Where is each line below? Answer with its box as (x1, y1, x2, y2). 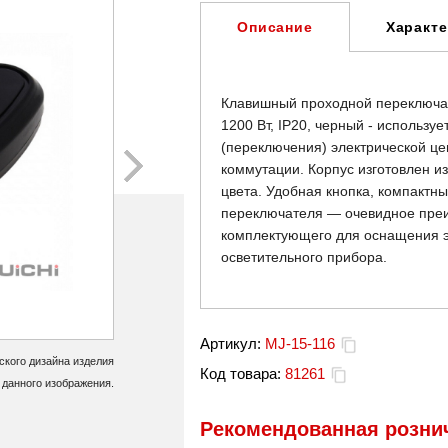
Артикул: (200, 335, 261, 352)
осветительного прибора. (221, 249, 387, 265)
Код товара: (200, 365, 281, 382)
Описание (237, 19, 313, 35)
